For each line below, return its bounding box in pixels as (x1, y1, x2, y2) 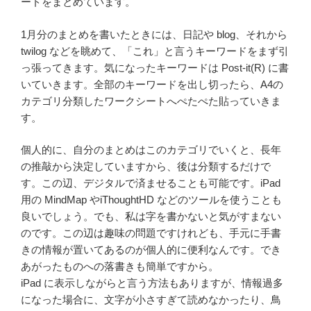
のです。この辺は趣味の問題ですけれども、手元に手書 (21, 227, 281, 239)
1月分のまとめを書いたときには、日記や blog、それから (21, 28, 287, 40)
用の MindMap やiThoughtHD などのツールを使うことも (21, 194, 282, 206)
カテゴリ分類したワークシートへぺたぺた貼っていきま (21, 94, 281, 107)
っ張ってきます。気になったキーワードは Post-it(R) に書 (21, 61, 289, 74)
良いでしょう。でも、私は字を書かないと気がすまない (21, 210, 281, 223)
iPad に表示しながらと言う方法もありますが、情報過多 (21, 277, 283, 289)
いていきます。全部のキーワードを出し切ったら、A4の (21, 78, 283, 90)
